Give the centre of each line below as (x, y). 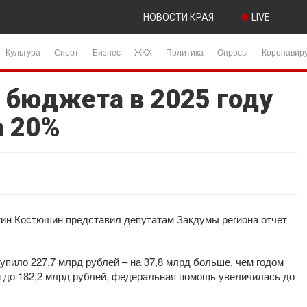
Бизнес (107, 52)
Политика (185, 52)
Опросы (233, 52)
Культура (23, 52)
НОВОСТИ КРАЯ (179, 17)
